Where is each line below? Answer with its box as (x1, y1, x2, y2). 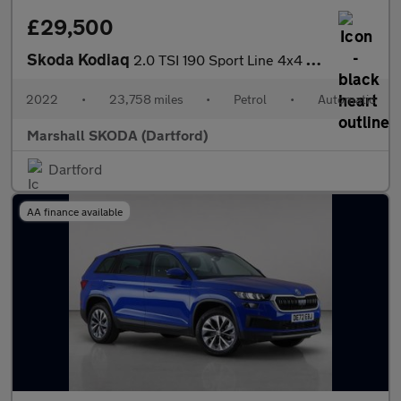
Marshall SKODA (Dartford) (27, 126, 208, 143)
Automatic (317, 91, 375, 107)
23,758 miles (108, 91, 183, 107)
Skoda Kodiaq (27, 49, 133, 69)
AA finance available (27, 205, 123, 218)
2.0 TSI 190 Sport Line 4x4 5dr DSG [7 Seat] (133, 51, 306, 68)
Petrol (234, 91, 268, 107)
